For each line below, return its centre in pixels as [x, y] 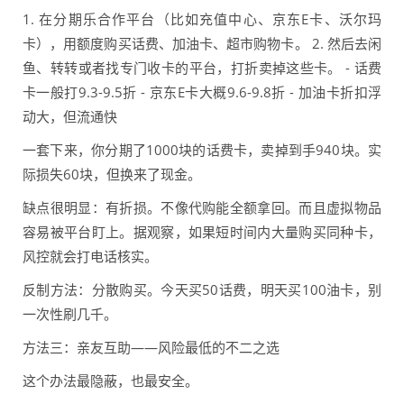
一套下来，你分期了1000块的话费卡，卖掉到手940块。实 [202, 150]
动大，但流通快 [70, 117]
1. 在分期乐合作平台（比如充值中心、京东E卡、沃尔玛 [202, 19]
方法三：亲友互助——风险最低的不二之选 [151, 348]
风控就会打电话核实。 [90, 257]
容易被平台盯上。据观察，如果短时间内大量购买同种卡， [202, 232]
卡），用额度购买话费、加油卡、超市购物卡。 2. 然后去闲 [202, 44]
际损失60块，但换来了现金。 [112, 174]
